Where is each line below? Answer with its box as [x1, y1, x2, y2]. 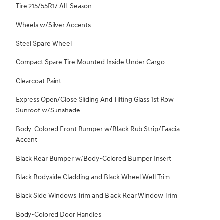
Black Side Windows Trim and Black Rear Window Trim [16, 192, 177, 200]
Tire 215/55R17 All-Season [16, 2, 92, 11]
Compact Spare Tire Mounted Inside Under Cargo [16, 58, 165, 67]
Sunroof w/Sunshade [16, 106, 80, 115]
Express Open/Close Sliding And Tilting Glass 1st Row [16, 95, 174, 104]
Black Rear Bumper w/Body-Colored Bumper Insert [16, 154, 171, 163]
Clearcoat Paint [16, 77, 61, 85]
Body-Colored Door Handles [16, 210, 101, 219]
